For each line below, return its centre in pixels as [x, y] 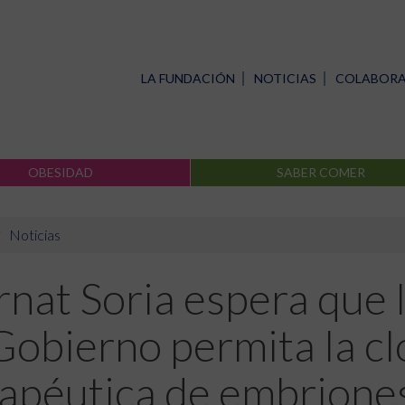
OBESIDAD [60, 172]
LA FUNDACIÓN [188, 78]
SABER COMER [321, 172]
